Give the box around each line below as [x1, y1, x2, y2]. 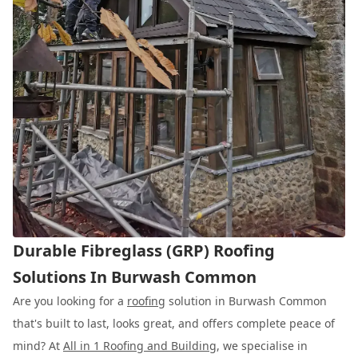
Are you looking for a [13, 292, 127, 308]
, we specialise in [217, 337, 308, 353]
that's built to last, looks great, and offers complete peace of [13, 315, 335, 331]
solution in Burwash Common [165, 292, 327, 308]
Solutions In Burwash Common [13, 265, 257, 288]
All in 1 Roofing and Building [63, 337, 217, 353]
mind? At [13, 337, 63, 353]
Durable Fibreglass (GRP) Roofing [13, 239, 275, 261]
